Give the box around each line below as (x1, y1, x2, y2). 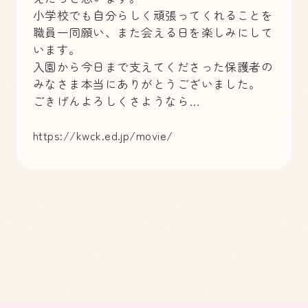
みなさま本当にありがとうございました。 (32, 76, 261, 93)
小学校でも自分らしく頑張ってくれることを (32, 7, 274, 24)
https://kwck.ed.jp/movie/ (32, 127, 173, 144)
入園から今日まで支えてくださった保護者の (32, 58, 274, 76)
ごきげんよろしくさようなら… (32, 93, 201, 110)
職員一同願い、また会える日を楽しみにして (32, 24, 274, 41)
